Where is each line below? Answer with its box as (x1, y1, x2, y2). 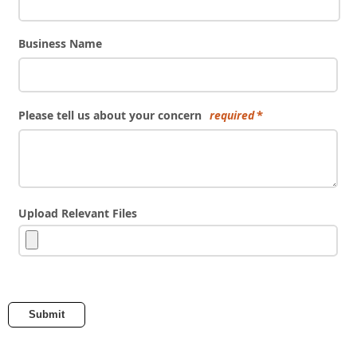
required (209, 108, 254, 123)
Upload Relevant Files (18, 206, 137, 221)
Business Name (18, 36, 102, 51)
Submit (29, 308, 65, 320)
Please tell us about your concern (18, 108, 202, 123)
